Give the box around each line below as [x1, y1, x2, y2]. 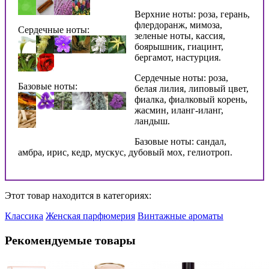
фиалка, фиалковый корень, [134, 94, 247, 104]
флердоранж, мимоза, [134, 19, 222, 30]
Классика [5, 210, 43, 221]
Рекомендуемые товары [5, 233, 136, 247]
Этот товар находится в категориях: [5, 190, 151, 201]
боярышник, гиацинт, [134, 41, 223, 52]
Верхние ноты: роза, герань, [134, 8, 250, 19]
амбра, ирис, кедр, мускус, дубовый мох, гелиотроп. [18, 147, 232, 157]
